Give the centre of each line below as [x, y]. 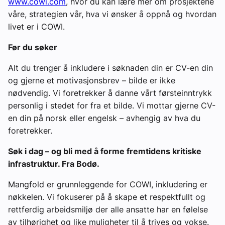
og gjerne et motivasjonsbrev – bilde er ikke [92, 80]
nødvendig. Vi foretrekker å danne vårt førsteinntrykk [110, 93]
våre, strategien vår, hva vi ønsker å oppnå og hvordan [112, 14]
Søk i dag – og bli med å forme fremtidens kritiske [105, 151]
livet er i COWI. [36, 26]
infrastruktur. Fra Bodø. [54, 163]
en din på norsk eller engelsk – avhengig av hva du [104, 118]
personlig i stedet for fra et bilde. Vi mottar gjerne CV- [112, 105]
